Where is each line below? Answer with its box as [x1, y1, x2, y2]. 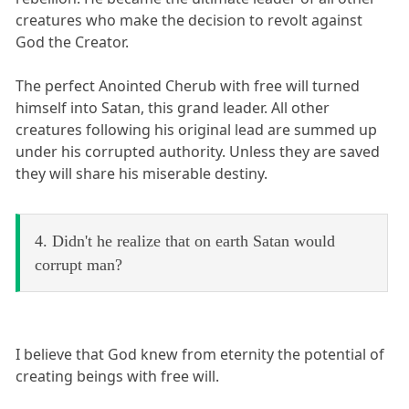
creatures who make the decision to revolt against [16, 10, 363, 31]
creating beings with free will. [16, 366, 220, 387]
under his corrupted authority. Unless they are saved [16, 142, 381, 163]
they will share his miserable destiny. [16, 163, 268, 184]
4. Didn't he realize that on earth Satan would [35, 232, 335, 251]
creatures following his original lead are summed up [16, 120, 378, 141]
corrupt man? [35, 256, 122, 275]
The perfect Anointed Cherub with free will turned [16, 76, 361, 97]
